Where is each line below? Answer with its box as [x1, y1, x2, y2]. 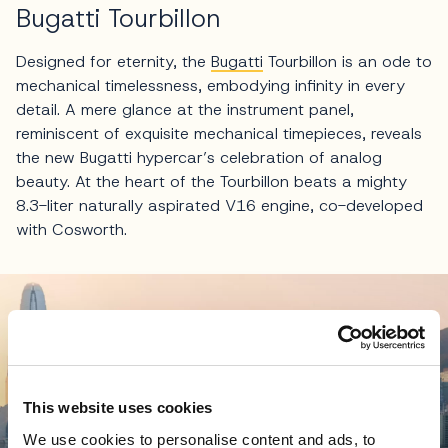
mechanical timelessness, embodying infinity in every [16, 75, 405, 97]
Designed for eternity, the [16, 51, 211, 73]
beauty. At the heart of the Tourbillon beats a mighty [16, 171, 407, 193]
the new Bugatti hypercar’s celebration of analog [16, 147, 382, 169]
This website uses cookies [23, 399, 213, 416]
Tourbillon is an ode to [263, 51, 432, 73]
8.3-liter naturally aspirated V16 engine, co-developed [16, 195, 423, 217]
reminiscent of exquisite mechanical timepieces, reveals [16, 123, 422, 145]
